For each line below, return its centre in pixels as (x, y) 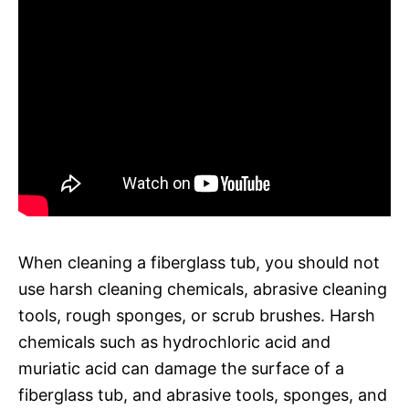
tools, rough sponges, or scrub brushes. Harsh (197, 315)
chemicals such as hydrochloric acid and (174, 341)
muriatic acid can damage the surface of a (181, 368)
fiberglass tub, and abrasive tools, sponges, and (203, 394)
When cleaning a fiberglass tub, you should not (199, 262)
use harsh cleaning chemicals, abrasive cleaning (203, 288)
